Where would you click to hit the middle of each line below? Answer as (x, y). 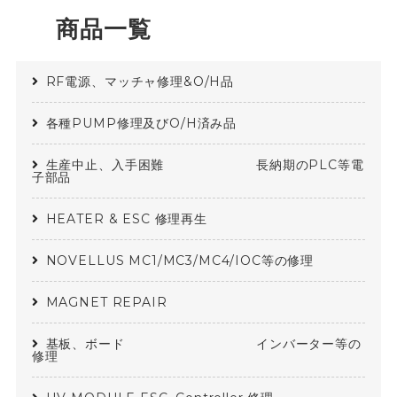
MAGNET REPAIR (106, 302)
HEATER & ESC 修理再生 (126, 218)
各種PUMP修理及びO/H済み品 (141, 123)
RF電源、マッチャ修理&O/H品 (140, 81)
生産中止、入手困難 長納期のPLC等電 (205, 164)
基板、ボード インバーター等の (203, 343)
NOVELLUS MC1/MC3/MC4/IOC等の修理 (180, 260)
